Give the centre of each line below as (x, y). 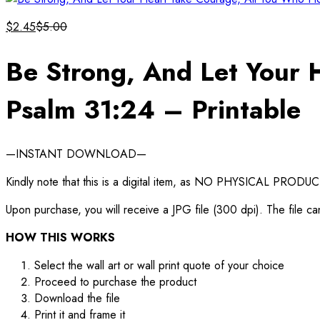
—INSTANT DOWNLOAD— (76, 154)
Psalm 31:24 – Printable (153, 109)
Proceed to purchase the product (115, 281)
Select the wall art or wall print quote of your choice (159, 265)
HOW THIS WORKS (60, 237)
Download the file (77, 298)
